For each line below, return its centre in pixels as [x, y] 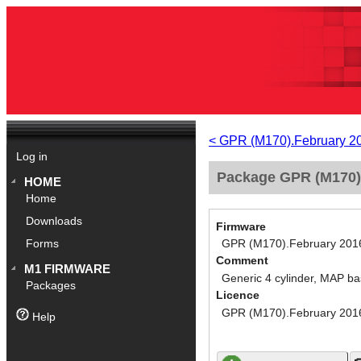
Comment [242, 261]
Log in [31, 157]
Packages [51, 286]
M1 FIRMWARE [68, 269]
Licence [238, 296]
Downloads [54, 222]
